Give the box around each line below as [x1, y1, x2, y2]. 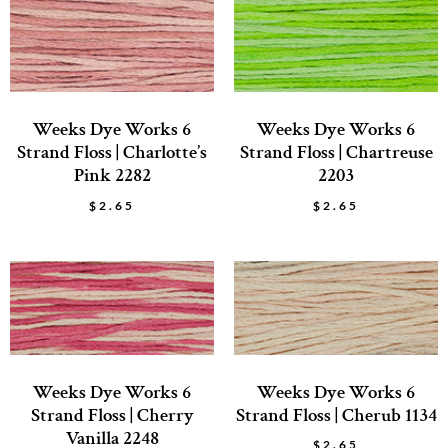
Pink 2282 [73, 162, 151, 188]
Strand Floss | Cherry [30, 402, 194, 428]
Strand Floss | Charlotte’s [17, 139, 207, 165]
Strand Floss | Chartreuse [239, 139, 433, 165]
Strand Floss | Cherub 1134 [235, 402, 437, 428]
